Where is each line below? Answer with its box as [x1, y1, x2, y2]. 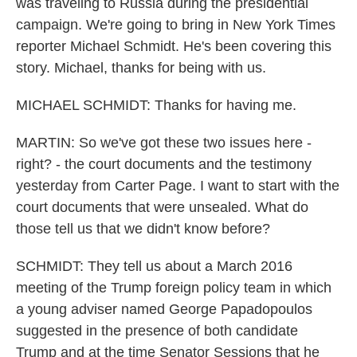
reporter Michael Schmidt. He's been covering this [16, 38, 331, 54]
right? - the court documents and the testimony [16, 156, 312, 172]
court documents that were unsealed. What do [16, 199, 308, 215]
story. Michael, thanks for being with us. [16, 60, 266, 76]
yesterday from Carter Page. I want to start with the [16, 178, 339, 194]
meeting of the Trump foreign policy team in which [16, 280, 331, 296]
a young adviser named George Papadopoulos [16, 301, 312, 317]
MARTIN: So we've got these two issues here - [16, 135, 312, 151]
